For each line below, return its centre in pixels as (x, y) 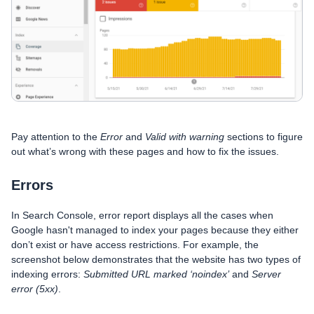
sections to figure (264, 137)
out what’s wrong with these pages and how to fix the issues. (145, 152)
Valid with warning (185, 137)
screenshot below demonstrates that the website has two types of (156, 260)
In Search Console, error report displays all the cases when (142, 216)
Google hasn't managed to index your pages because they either (155, 230)
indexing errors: (47, 274)
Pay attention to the (56, 137)
